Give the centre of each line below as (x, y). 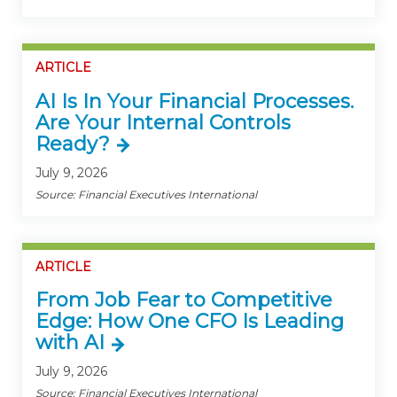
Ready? (73, 144)
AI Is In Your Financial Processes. (195, 101)
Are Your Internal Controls (163, 122)
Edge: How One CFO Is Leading (190, 321)
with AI (70, 343)
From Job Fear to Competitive (184, 300)
